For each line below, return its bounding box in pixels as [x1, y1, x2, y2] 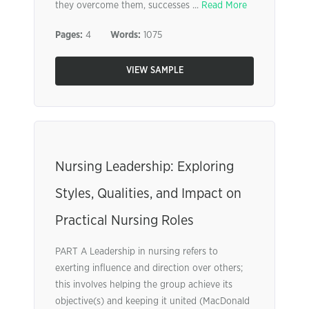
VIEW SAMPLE [126, 66, 183, 75]
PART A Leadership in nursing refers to [55, 247, 218, 257]
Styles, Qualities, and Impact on [55, 187, 241, 201]
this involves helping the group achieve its [55, 280, 232, 290]
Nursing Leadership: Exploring [55, 160, 234, 174]
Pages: [55, 30, 83, 40]
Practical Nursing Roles [55, 214, 194, 228]
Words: [110, 30, 141, 40]
